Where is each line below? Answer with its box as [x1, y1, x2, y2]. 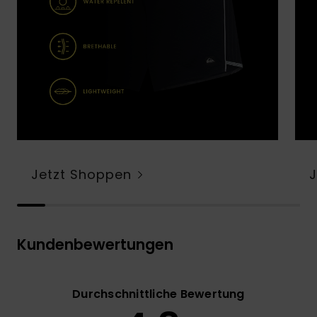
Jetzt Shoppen [31, 165, 132, 183]
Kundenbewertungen [17, 234, 173, 255]
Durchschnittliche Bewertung [72, 285, 245, 302]
